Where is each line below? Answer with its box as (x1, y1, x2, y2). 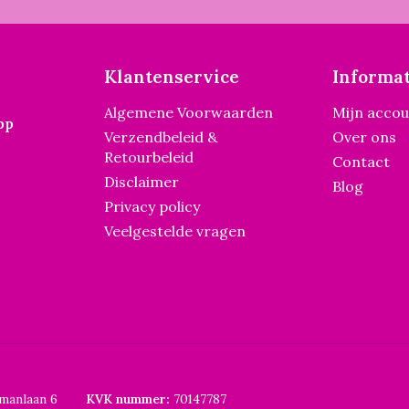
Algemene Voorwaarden (104, 103, 273, 121)
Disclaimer (104, 173, 179, 191)
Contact (332, 152, 390, 171)
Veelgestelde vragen (104, 222, 246, 240)
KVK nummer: (86, 391, 170, 407)
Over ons (332, 128, 396, 146)
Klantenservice (104, 66, 239, 88)
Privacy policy (104, 197, 200, 215)
